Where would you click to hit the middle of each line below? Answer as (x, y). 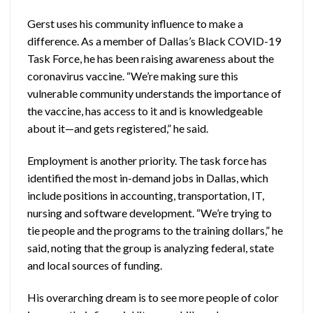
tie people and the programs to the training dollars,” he (155, 230)
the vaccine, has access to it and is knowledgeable (145, 110)
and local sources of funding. (95, 265)
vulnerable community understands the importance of (154, 93)
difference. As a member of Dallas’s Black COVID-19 (154, 41)
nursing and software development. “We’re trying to (150, 212)
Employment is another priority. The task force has (147, 160)
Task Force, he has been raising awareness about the (151, 58)
